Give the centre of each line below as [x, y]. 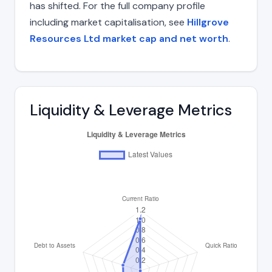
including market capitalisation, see [108, 22]
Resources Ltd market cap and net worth [129, 38]
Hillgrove [208, 22]
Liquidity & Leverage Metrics [131, 110]
